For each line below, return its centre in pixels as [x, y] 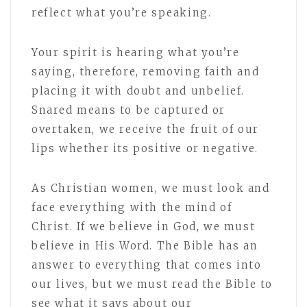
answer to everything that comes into [147, 265]
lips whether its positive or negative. [145, 148]
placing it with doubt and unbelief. [138, 90]
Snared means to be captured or [129, 110]
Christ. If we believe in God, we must [144, 226]
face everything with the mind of [132, 207]
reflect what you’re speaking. [122, 12]
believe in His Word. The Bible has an [145, 245]
